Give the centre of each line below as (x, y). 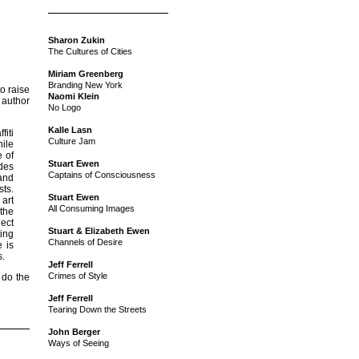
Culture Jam (72, 141)
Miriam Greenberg (86, 74)
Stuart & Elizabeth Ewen (99, 231)
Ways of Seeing (79, 343)
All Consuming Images (91, 209)
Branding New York (85, 85)
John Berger (74, 332)
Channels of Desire (85, 242)
